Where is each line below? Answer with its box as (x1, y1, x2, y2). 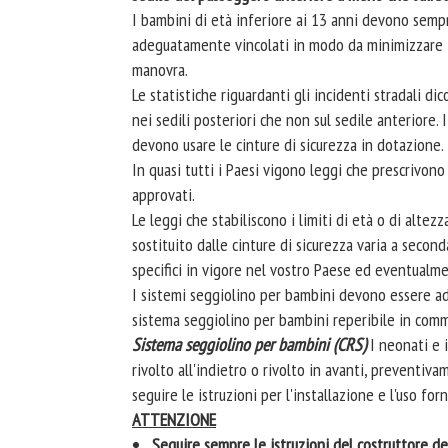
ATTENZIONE (132, 408, 216, 431)
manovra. (132, 58, 188, 81)
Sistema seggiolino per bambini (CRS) (132, 333, 370, 356)
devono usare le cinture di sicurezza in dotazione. (132, 133, 444, 156)
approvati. (132, 183, 195, 206)
